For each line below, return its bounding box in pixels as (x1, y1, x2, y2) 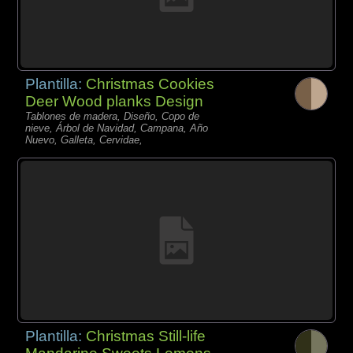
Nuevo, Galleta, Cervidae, (25, 133, 143, 146)
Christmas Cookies (86, 75, 215, 92)
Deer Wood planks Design (25, 92, 204, 110)
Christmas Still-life (86, 327, 206, 344)
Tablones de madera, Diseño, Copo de (25, 110, 200, 122)
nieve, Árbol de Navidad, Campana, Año (25, 121, 209, 134)
